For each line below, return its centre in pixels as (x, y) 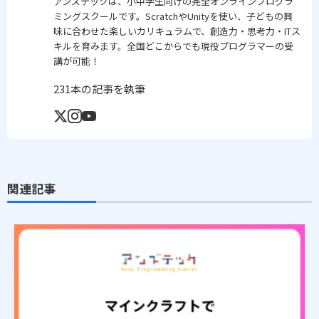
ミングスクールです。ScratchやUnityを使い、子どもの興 (173, 16)
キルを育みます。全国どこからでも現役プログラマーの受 (173, 46)
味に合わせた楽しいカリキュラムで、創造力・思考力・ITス (177, 31)
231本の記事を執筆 (99, 88)
